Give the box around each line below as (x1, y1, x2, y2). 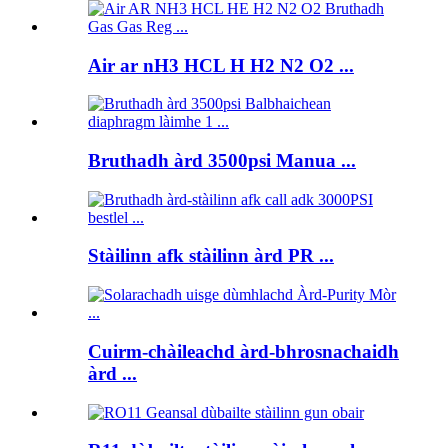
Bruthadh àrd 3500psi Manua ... (88, 150, 356, 172)
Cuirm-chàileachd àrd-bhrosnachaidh (88, 340, 399, 362)
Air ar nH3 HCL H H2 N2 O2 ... (88, 54, 354, 76)
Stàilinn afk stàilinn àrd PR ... (88, 245, 334, 267)
